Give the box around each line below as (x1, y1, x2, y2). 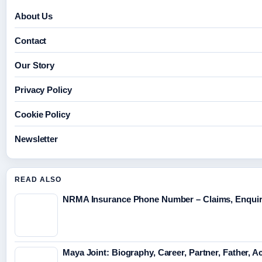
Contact (15, 36, 47, 46)
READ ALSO (15, 175, 61, 184)
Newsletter (15, 134, 58, 144)
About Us (15, 11, 53, 22)
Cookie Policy (15, 109, 70, 120)
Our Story (15, 60, 55, 71)
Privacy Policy (15, 85, 72, 95)
